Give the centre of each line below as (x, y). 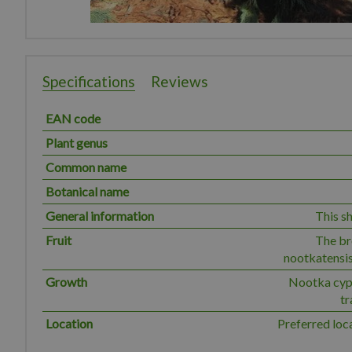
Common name (86, 167)
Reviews (180, 81)
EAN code (73, 118)
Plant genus (77, 143)
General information (100, 216)
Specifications (89, 81)
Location (69, 323)
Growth (66, 282)
